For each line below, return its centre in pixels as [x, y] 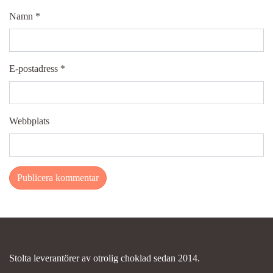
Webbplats [29, 121]
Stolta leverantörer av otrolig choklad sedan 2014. [105, 258]
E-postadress [35, 69]
